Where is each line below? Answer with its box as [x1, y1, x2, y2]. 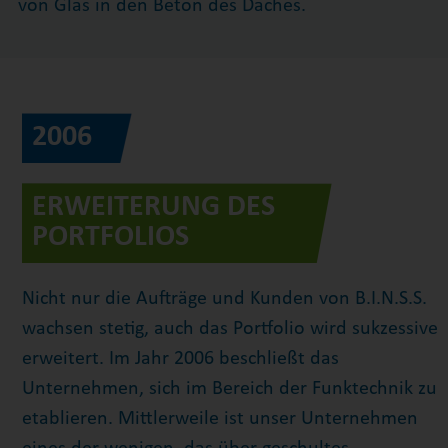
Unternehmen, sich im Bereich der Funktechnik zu [21, 378, 437, 399]
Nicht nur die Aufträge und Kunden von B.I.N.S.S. [21, 288, 427, 309]
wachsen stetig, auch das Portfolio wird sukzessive [21, 318, 438, 339]
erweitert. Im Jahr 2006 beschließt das [21, 348, 339, 369]
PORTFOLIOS [31, 221, 189, 253]
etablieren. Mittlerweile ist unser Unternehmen [21, 408, 418, 429]
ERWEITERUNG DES [31, 191, 275, 223]
